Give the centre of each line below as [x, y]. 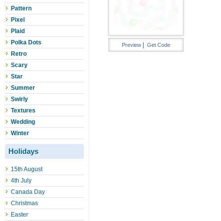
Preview [131, 45]
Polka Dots [26, 42]
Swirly [19, 99]
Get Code [159, 45]
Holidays [23, 151]
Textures [23, 110]
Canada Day [28, 192]
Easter [19, 215]
